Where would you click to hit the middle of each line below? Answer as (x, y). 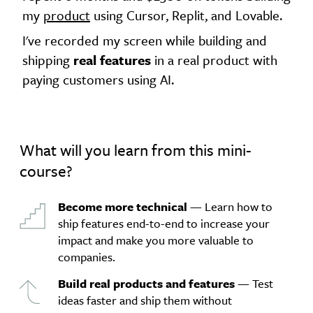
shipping (48, 60)
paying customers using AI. (98, 79)
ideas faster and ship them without (145, 300)
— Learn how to (230, 206)
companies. (87, 257)
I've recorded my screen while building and (145, 40)
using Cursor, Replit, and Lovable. (186, 15)
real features (112, 60)
